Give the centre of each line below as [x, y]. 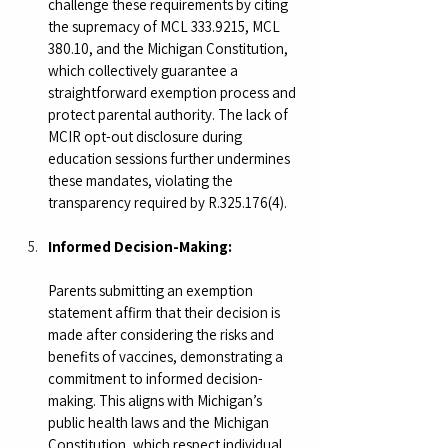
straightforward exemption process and [173, 92]
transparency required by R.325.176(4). [167, 202]
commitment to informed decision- [155, 378]
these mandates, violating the [142, 180]
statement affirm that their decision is [165, 312]
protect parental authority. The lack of [169, 114]
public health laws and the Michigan [160, 422]
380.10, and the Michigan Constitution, [169, 48]
